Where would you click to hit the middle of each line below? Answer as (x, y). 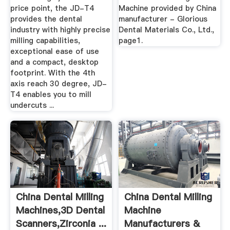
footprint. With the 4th (52, 73)
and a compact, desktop (54, 62)
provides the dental (46, 19)
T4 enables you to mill (51, 94)
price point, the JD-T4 (52, 8)
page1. (131, 40)
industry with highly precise (60, 30)
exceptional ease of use (54, 51)
